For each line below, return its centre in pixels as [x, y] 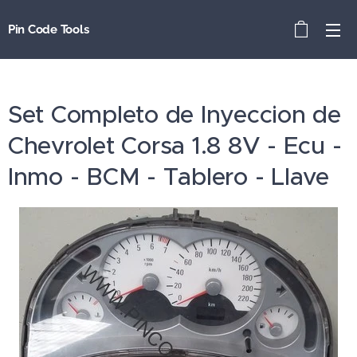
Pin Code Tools [49, 29]
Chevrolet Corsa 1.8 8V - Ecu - [175, 145]
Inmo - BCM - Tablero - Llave [169, 177]
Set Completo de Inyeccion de [175, 114]
